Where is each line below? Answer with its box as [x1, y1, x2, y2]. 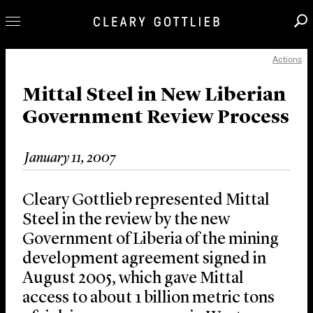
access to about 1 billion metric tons [22, 290, 275, 307]
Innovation [10, 110, 117, 130]
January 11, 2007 [24, 152, 116, 166]
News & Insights [10, 160, 163, 180]
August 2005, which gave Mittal [22, 270, 244, 288]
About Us [10, 182, 96, 203]
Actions [272, 54, 302, 65]
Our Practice [10, 85, 128, 105]
